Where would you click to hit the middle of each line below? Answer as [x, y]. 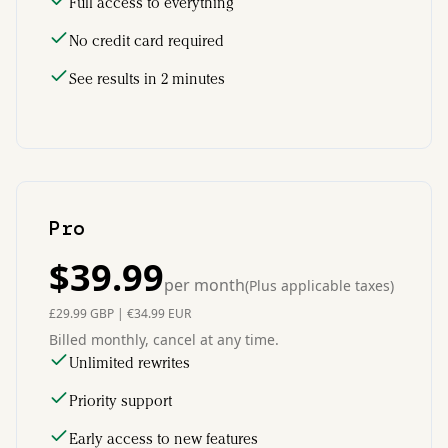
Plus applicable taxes [319, 285]
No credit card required [146, 40]
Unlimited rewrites [129, 362]
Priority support [120, 400]
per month [204, 284]
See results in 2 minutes [147, 78]
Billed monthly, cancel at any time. [164, 339]
